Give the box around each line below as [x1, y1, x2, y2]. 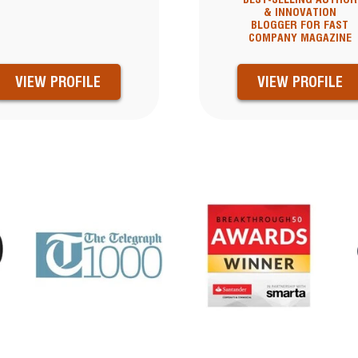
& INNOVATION [263, 6, 336, 19]
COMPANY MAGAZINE [248, 31, 352, 45]
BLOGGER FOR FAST [251, 18, 349, 32]
